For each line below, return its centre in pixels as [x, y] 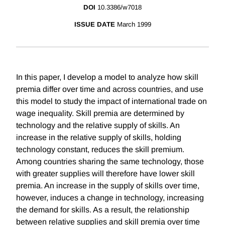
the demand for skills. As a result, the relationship [103, 210]
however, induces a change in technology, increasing [110, 198]
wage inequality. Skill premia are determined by [100, 114]
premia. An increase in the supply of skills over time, [108, 186]
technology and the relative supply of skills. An [98, 126]
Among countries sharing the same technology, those [110, 162]
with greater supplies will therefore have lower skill [105, 174]
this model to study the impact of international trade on [111, 101]
